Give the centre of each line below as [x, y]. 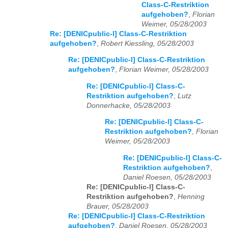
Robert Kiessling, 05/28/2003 [147, 43]
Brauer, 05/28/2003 [118, 206]
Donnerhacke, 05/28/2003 [129, 105]
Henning [191, 196]
